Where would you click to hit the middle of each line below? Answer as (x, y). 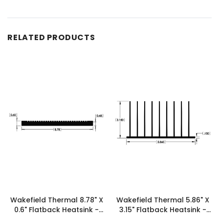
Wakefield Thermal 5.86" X (163, 200)
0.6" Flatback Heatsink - (56, 209)
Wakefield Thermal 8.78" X (56, 200)
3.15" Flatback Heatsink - (163, 209)
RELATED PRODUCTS (51, 37)
